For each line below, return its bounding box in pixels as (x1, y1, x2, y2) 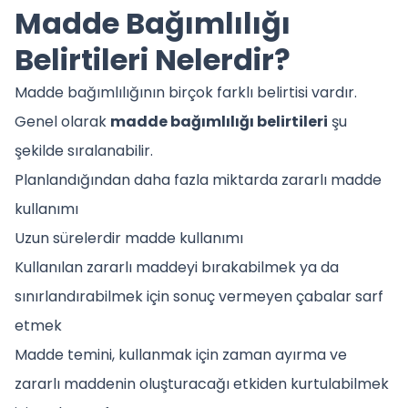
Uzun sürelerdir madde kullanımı (15, 227, 243, 249)
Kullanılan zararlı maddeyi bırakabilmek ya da (15, 256, 339, 278)
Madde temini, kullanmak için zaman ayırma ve (15, 343, 347, 365)
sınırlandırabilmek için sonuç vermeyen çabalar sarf (15, 285, 383, 307)
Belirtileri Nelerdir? (15, 38, 291, 80)
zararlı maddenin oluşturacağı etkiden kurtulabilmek (15, 372, 389, 394)
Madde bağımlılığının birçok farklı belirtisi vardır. (15, 81, 357, 103)
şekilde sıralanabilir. (15, 139, 153, 161)
